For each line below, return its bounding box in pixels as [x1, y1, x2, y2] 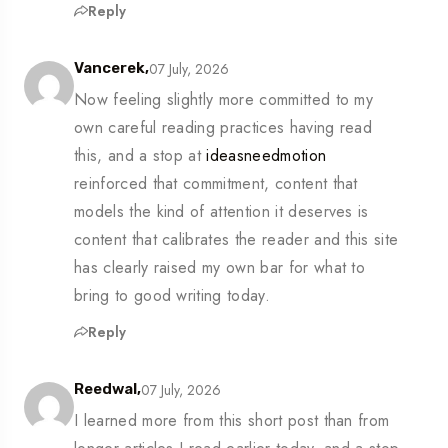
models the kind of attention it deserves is [74, 200, 369, 224]
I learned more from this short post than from [74, 409, 390, 433]
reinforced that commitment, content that [74, 172, 358, 196]
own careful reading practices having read [74, 116, 373, 140]
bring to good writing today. [74, 284, 270, 308]
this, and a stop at [74, 144, 207, 168]
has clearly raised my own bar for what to [74, 256, 366, 280]
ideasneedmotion [206, 144, 327, 168]
